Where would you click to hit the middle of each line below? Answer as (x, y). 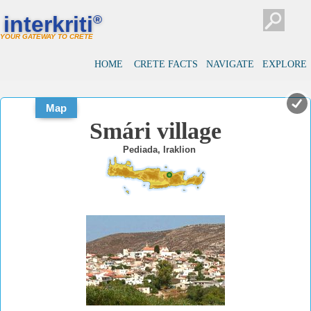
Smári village (155, 131)
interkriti (48, 24)
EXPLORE (285, 64)
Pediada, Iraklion (159, 150)
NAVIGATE (230, 64)
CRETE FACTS (166, 64)
